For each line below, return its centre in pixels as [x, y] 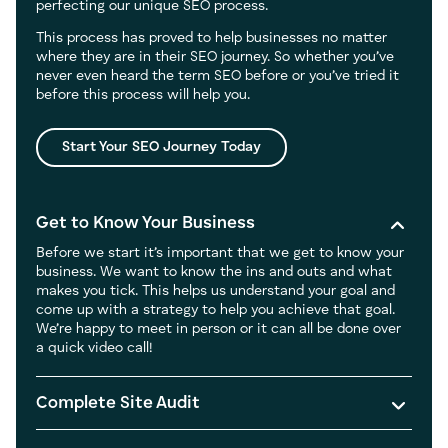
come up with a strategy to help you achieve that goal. [215, 309]
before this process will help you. [143, 94]
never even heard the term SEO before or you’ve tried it [217, 75]
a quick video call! [94, 347]
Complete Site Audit [118, 403]
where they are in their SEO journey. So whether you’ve [215, 56]
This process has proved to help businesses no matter [211, 37]
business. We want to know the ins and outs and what [214, 271]
